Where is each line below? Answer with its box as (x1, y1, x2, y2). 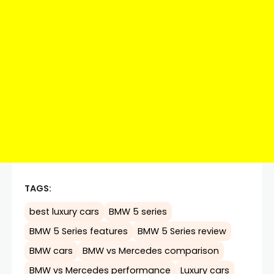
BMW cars (29, 244, 73, 257)
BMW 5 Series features (29, 224, 128, 237)
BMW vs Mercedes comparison (83, 244, 219, 257)
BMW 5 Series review (138, 224, 226, 237)
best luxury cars (29, 205, 99, 218)
